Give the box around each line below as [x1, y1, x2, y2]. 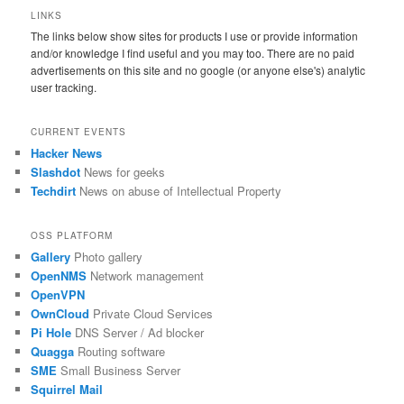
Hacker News [31, 143, 103, 161]
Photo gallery [70, 248, 143, 266]
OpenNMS [31, 267, 87, 285]
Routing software [74, 343, 166, 361]
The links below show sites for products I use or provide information [31, 28, 359, 44]
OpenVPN [31, 286, 86, 304]
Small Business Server [57, 362, 181, 380]
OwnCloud [31, 305, 90, 323]
